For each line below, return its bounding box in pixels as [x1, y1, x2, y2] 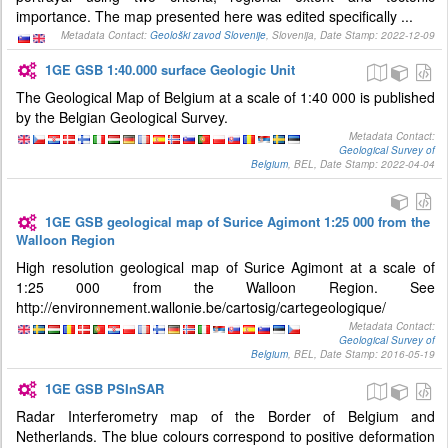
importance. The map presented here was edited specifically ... [16, 6, 413, 26]
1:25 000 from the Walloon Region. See [16, 277, 435, 297]
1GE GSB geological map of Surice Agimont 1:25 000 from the [45, 212, 431, 231]
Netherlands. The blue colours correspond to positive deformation [16, 426, 435, 446]
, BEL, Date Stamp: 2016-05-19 [288, 347, 435, 361]
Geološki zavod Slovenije [150, 28, 266, 42]
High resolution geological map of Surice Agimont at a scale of [16, 257, 435, 277]
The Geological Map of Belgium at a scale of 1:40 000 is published [16, 87, 435, 107]
